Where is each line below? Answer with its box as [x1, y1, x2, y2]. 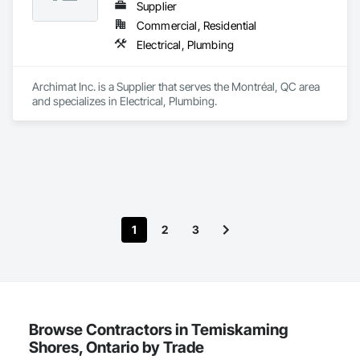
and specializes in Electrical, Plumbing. [32, 94, 217, 108]
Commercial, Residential [137, 18, 257, 32]
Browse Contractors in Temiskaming [29, 320, 288, 339]
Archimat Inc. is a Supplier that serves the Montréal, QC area [32, 80, 320, 93]
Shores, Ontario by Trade [29, 337, 204, 357]
